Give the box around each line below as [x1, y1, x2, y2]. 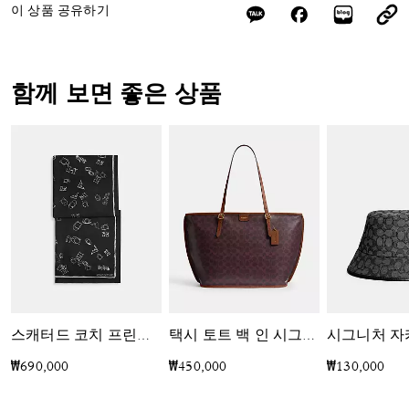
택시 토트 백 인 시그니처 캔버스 [302, 330, 316, 344]
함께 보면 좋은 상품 [11, 85, 223, 109]
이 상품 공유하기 [11, 5, 110, 18]
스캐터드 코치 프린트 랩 [137, 330, 150, 344]
